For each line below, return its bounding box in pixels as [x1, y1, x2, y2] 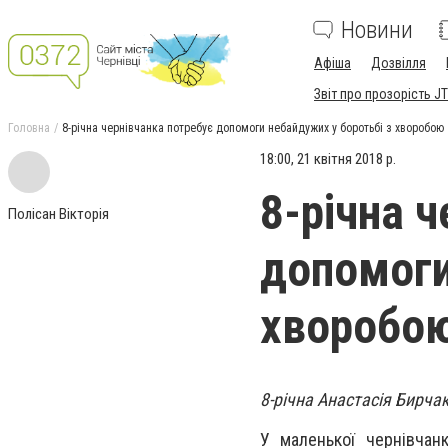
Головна [8, 121, 50, 135]
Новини [341, 16, 413, 44]
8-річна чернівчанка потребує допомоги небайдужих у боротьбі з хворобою [62, 121, 444, 135]
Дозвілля [371, 55, 426, 71]
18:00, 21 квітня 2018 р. [260, 150, 396, 168]
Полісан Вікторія [8, 205, 109, 223]
